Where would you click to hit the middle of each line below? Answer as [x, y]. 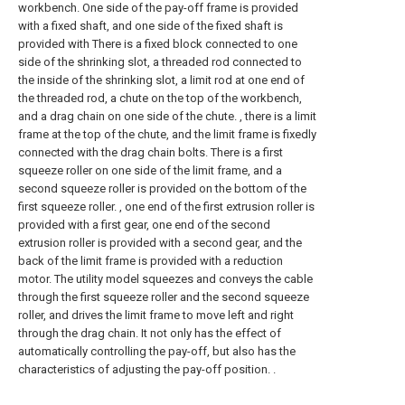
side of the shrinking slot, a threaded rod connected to [160, 62]
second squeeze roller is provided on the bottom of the [162, 188]
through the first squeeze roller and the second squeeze [164, 297]
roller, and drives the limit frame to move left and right [156, 315]
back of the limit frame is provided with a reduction [151, 261]
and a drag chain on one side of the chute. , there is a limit [167, 116]
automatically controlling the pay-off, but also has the [157, 351]
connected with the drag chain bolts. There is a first [151, 152]
